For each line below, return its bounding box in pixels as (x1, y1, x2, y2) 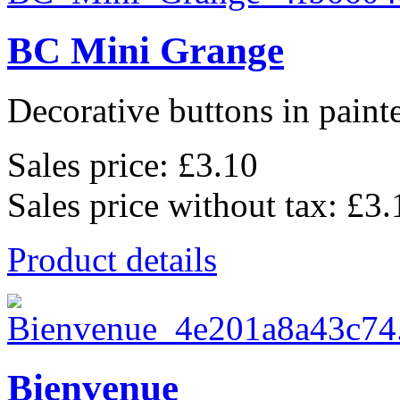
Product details (7, 240, 217, 279)
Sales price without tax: (7, 186, 346, 225)
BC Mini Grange (7, 29, 284, 72)
